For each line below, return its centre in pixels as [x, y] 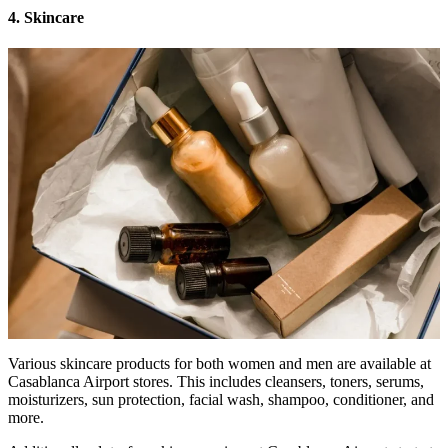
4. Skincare [46, 17]
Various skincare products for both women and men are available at [219, 364]
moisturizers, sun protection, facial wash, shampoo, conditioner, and [221, 400]
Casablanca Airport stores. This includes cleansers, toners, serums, [216, 382]
